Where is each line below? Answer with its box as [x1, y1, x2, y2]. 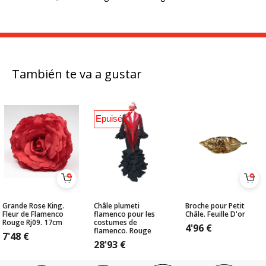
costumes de [94, 217, 137, 227]
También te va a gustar [12, 66, 142, 82]
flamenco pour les [94, 209, 155, 219]
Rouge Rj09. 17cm [2, 217, 62, 227]
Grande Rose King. [2, 201, 64, 211]
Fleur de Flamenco [2, 209, 64, 219]
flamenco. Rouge [94, 226, 151, 236]
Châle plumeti [94, 201, 140, 211]
